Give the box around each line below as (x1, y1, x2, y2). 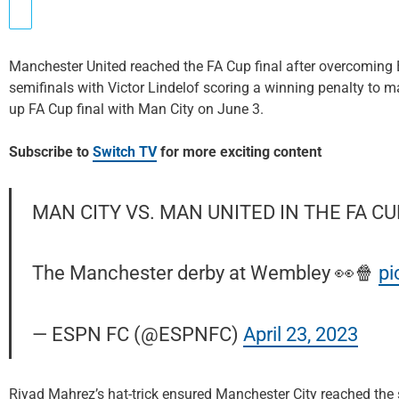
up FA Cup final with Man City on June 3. (9, 100, 264, 118)
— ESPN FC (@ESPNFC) (31, 322, 243, 346)
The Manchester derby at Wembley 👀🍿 (31, 261, 379, 285)
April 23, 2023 (242, 322, 358, 346)
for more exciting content (157, 142, 322, 160)
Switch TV (93, 142, 157, 160)
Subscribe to (9, 142, 93, 160)
